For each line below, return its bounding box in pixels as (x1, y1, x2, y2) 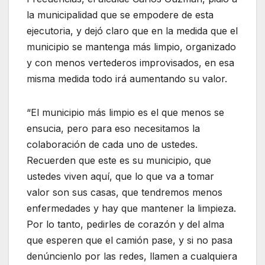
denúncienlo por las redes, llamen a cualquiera (27, 250, 237, 262)
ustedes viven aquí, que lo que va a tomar (27, 170, 214, 182)
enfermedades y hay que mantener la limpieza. (27, 202, 236, 214)
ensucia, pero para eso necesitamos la (27, 122, 200, 134)
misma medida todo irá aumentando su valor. (27, 72, 227, 85)
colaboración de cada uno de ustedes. (27, 138, 198, 150)
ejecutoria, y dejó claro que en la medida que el (27, 24, 238, 37)
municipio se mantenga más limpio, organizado (27, 40, 236, 53)
